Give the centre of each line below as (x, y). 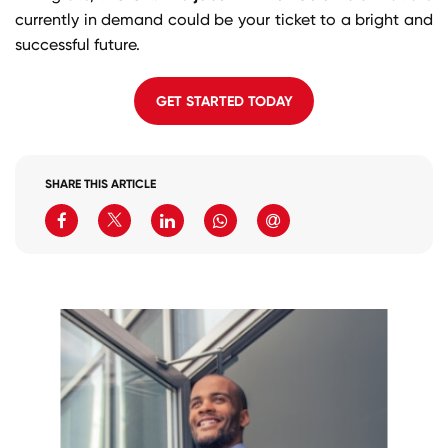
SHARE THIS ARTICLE (100, 183)
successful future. (77, 44)
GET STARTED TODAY (224, 100)
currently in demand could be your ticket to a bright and (224, 19)
